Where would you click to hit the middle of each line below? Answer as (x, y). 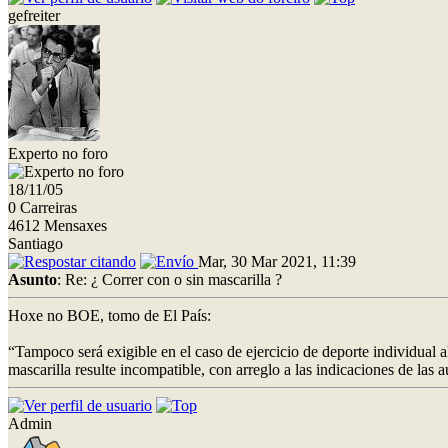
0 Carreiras (42, 207)
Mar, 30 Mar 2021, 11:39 (277, 261)
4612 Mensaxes (57, 225)
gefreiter (34, 15)
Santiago (35, 243)
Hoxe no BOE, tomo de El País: (109, 315)
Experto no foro (58, 153)
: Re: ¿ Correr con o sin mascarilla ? (169, 279)
